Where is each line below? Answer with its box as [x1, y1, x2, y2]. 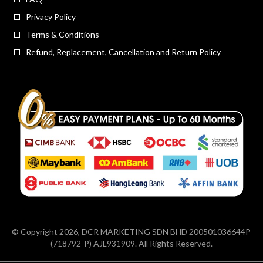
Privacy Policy [25, 12, 76, 22]
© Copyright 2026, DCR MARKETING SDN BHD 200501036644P [12, 227, 251, 237]
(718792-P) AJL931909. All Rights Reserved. [50, 238, 213, 249]
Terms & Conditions [25, 29, 99, 40]
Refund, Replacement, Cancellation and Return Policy [25, 47, 221, 58]
